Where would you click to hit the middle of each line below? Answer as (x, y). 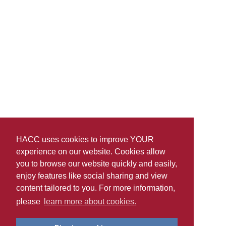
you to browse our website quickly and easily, (97, 164)
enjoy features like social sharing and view (92, 176)
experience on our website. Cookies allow (91, 152)
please (29, 202)
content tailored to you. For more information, (96, 188)
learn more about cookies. (90, 202)
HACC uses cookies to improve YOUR (85, 140)
